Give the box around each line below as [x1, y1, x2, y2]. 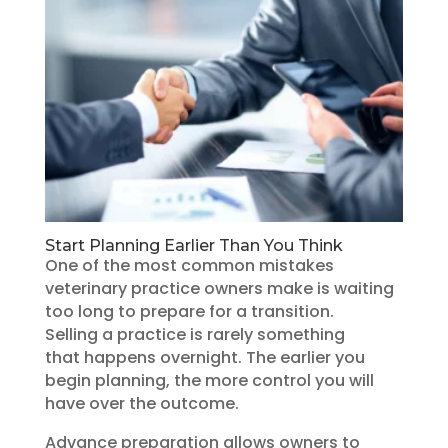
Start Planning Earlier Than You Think [44, 235, 343, 255]
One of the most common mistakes [44, 253, 334, 277]
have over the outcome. [44, 391, 239, 415]
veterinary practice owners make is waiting [44, 276, 394, 300]
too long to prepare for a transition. [44, 299, 334, 323]
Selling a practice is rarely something [44, 322, 345, 346]
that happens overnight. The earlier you [44, 345, 365, 369]
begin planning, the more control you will [44, 368, 374, 392]
